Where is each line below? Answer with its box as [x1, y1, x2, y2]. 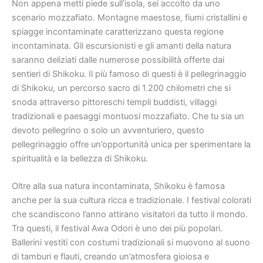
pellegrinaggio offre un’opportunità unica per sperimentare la [12, 139, 251, 150]
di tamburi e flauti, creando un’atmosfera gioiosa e [12, 251, 209, 262]
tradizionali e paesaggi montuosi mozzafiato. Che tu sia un [12, 110, 244, 122]
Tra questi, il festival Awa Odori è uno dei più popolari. [12, 222, 222, 234]
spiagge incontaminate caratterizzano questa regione [12, 26, 224, 37]
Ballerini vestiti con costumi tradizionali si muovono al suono [12, 237, 250, 248]
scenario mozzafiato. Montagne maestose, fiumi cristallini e [12, 12, 247, 23]
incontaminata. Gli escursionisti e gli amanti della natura [12, 40, 231, 51]
